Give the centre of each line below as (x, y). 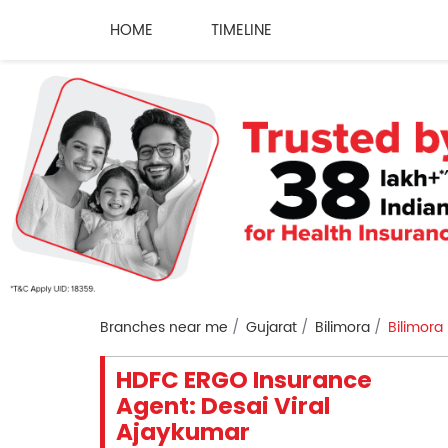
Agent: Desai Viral (222, 406)
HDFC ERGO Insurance (243, 380)
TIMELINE (241, 30)
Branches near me (163, 328)
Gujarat (271, 328)
